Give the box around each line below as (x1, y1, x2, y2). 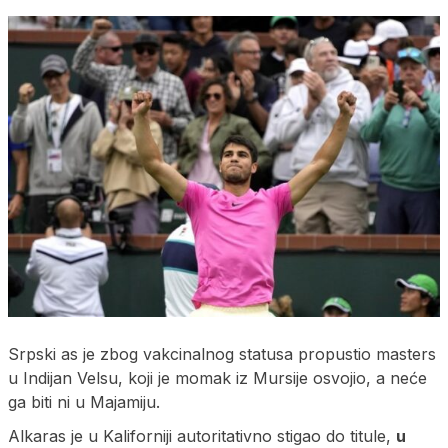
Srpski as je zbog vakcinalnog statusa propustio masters (8, 344, 436, 365)
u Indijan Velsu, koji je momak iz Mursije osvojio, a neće (8, 368, 427, 389)
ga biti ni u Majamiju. (8, 392, 160, 413)
